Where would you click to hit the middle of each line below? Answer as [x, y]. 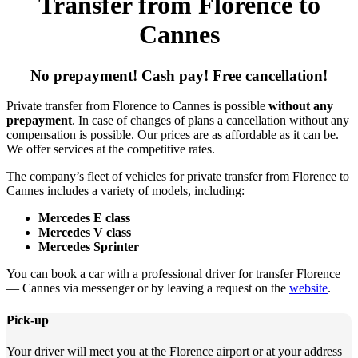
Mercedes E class [84, 218]
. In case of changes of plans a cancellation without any [211, 121]
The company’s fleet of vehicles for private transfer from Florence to [178, 177]
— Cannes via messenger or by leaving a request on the [148, 288]
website [308, 288]
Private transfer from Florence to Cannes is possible [137, 106]
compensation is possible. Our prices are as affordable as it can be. [173, 135]
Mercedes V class [85, 233]
